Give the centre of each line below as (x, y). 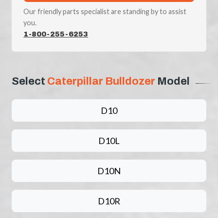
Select (29, 81)
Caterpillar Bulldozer (101, 81)
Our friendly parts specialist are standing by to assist (105, 12)
